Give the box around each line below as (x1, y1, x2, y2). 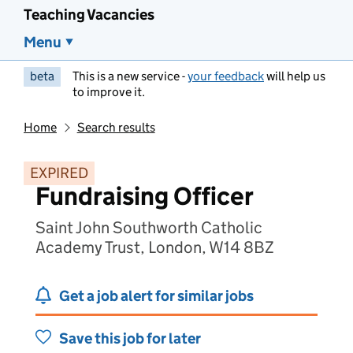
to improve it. (72, 84, 145, 99)
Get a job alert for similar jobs (59, 287, 254, 305)
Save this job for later (59, 329, 201, 347)
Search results (76, 120, 155, 135)
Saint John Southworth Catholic (35, 217, 262, 238)
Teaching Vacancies (24, 6, 154, 24)
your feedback (188, 69, 264, 84)
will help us (264, 69, 325, 84)
